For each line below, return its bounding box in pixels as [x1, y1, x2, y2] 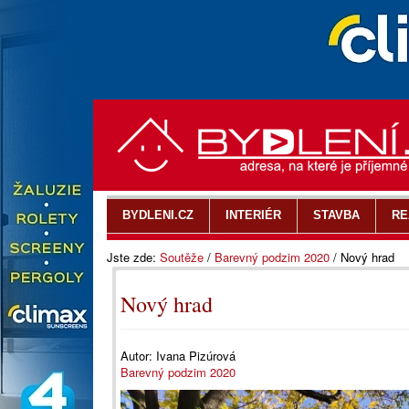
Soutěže [160, 248, 204, 266]
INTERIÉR [225, 208, 281, 222]
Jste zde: [107, 248, 160, 266]
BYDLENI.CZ [122, 208, 194, 222]
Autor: [121, 347, 156, 364]
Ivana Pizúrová [156, 347, 236, 364]
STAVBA [313, 208, 360, 222]
